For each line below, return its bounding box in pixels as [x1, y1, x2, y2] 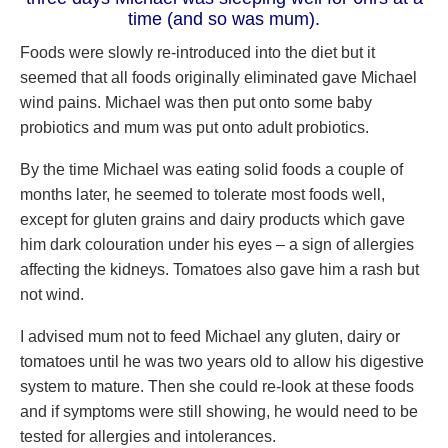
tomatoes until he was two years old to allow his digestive [20, 353, 424, 370]
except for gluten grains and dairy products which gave [20, 211, 405, 228]
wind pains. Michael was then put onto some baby [20, 94, 372, 111]
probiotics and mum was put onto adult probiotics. [20, 119, 369, 136]
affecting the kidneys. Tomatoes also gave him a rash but [20, 261, 419, 278]
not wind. [20, 286, 84, 303]
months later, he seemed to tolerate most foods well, [20, 186, 385, 203]
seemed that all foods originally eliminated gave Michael [20, 69, 417, 86]
